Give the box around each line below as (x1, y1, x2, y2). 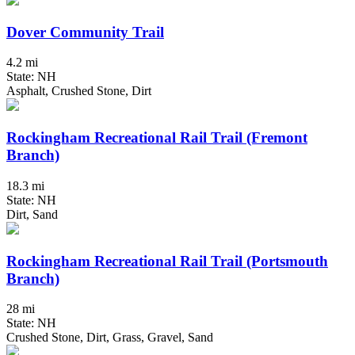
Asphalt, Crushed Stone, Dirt (6, 84, 151, 98)
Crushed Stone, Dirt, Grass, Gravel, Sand (6, 330, 213, 345)
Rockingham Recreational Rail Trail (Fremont (6, 129, 307, 147)
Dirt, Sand (6, 207, 58, 221)
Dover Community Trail (6, 23, 164, 40)
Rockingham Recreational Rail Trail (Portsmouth (6, 252, 328, 269)
